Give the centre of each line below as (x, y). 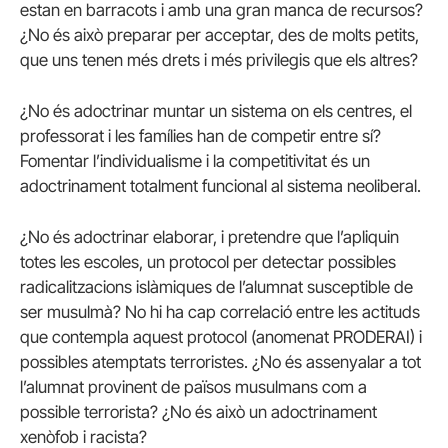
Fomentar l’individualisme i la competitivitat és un (195, 161)
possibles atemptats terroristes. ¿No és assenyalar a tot (220, 362)
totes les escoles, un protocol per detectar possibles (208, 262)
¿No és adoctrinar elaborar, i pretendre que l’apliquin (209, 237)
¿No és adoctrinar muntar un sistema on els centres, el (216, 111)
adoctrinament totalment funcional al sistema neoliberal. (220, 186)
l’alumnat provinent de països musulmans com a (193, 387)
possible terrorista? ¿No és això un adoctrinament (198, 412)
